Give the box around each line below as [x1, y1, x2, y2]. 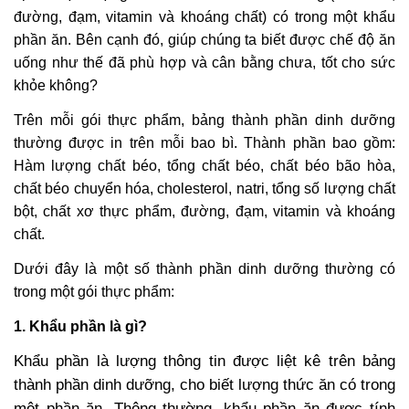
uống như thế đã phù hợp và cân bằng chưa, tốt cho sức [14, 55, 395, 71]
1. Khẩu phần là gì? [14, 319, 147, 335]
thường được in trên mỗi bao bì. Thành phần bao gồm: [14, 135, 395, 152]
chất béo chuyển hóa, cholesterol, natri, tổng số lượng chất [14, 181, 395, 197]
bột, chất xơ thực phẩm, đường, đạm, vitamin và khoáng [14, 204, 395, 220]
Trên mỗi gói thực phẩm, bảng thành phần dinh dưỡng [14, 112, 395, 129]
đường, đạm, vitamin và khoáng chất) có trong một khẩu [14, 9, 395, 26]
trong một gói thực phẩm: [14, 284, 174, 300]
